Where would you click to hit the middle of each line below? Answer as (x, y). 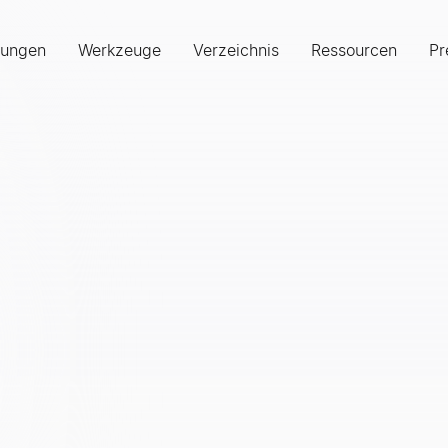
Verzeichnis (235, 50)
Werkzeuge (119, 50)
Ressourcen (353, 50)
